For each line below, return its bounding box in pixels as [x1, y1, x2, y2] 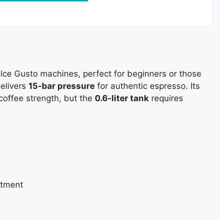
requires [149, 93, 183, 103]
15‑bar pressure [28, 81, 95, 91]
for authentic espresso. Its [95, 81, 200, 91]
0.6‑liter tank [95, 93, 149, 103]
